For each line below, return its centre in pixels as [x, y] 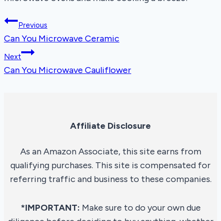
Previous [33, 25]
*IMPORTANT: [50, 208]
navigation [38, 45]
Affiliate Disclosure [110, 126]
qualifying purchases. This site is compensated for [110, 166]
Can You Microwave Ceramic [62, 39]
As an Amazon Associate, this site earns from [110, 152]
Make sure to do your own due [140, 208]
